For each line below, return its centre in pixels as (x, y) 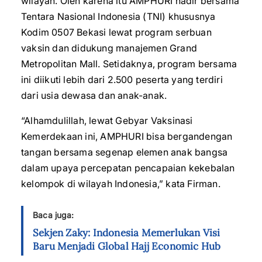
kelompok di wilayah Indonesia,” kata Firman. (121, 184)
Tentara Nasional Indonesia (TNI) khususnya (118, 16)
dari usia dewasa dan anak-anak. (94, 95)
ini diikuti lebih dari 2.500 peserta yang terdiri (122, 80)
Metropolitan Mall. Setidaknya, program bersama (129, 64)
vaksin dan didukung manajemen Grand (109, 48)
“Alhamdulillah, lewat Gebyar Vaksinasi (107, 120)
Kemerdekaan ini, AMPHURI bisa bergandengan (127, 136)
